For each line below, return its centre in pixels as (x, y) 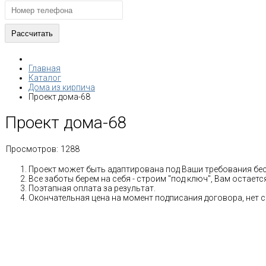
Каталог (45, 77)
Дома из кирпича (62, 87)
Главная (45, 68)
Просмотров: (32, 149)
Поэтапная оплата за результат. (92, 189)
